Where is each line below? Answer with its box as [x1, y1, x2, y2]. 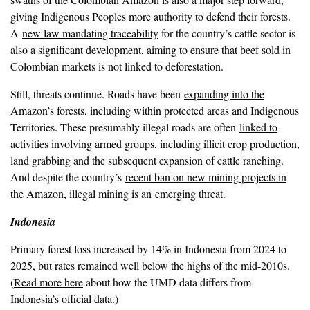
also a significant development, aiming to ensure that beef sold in [10, 42, 291, 57]
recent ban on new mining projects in [125, 170, 286, 184]
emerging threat [155, 186, 223, 201]
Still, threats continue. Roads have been [10, 86, 184, 101]
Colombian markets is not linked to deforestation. [10, 59, 224, 73]
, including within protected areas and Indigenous [84, 103, 299, 118]
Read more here [14, 275, 83, 289]
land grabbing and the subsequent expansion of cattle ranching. [10, 153, 284, 167]
